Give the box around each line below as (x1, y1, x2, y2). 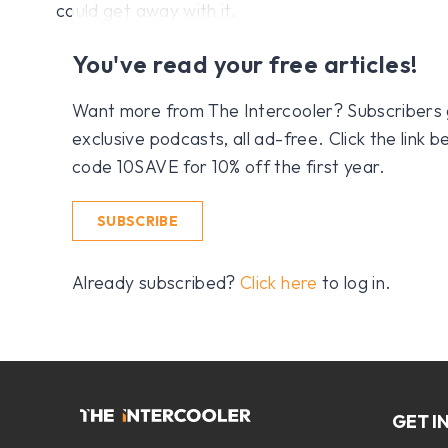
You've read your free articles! (72, 48, 418, 79)
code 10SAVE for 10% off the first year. (72, 154, 386, 178)
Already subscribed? (72, 270, 241, 294)
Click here (240, 270, 318, 294)
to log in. (317, 270, 392, 294)
